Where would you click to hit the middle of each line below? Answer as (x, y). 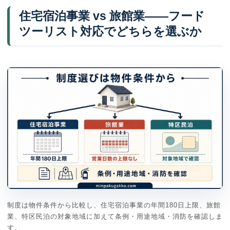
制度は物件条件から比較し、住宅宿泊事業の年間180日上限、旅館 (114, 205)
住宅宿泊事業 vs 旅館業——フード (112, 16)
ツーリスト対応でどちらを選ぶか (110, 32)
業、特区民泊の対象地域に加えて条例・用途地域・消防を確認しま (115, 217)
